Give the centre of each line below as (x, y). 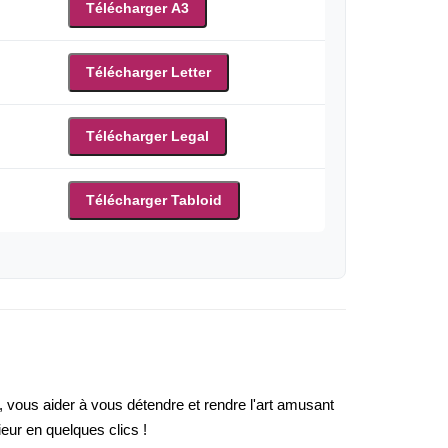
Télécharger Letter (148, 72)
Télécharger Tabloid (154, 200)
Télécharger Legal (147, 136)
